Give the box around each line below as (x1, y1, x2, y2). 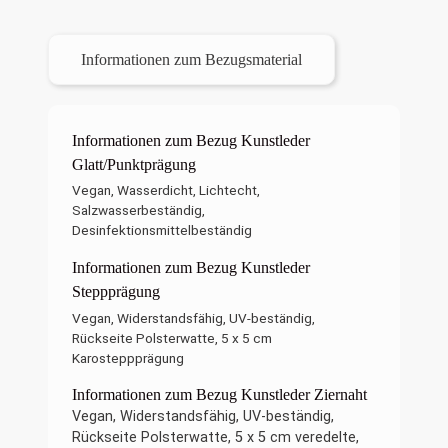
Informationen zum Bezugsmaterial (81, 50, 302, 68)
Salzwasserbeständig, (72, 202, 205, 219)
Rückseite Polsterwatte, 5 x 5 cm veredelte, (72, 428, 359, 446)
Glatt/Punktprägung (72, 156, 196, 174)
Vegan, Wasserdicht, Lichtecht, (72, 182, 260, 199)
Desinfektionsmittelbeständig (72, 222, 252, 239)
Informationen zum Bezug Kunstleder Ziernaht (72, 385, 367, 403)
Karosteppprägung (72, 349, 184, 366)
